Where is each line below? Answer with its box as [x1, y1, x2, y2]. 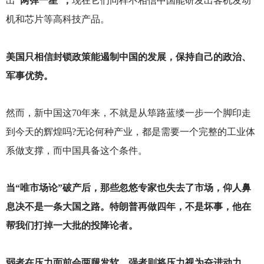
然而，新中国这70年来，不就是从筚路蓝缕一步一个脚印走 [5, 107, 251, 118]
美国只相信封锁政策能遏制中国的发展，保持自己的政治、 [5, 51, 251, 62]
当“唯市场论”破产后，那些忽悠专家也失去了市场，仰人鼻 [5, 182, 251, 193]
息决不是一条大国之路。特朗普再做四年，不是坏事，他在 [5, 201, 251, 212]
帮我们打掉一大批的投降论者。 [5, 220, 138, 230]
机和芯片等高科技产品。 [5, 14, 110, 25]
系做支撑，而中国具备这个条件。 [5, 145, 147, 156]
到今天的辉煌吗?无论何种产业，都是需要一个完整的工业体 [5, 126, 255, 137]
